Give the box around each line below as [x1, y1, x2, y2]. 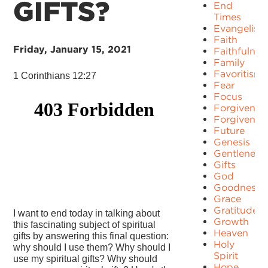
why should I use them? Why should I [13, 242, 171, 252]
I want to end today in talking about [13, 208, 160, 218]
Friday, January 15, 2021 [13, 43, 132, 55]
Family [214, 56, 245, 68]
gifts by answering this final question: [13, 230, 169, 241]
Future [214, 124, 245, 136]
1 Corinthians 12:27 [13, 70, 97, 81]
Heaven [214, 227, 249, 239]
